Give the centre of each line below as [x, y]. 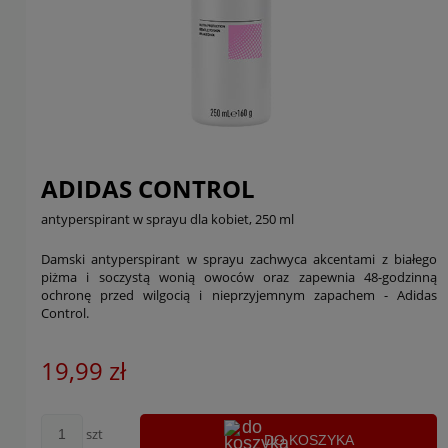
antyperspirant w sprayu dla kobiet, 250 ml [167, 219]
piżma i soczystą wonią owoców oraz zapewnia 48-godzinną [239, 277]
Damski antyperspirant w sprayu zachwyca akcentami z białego [239, 259]
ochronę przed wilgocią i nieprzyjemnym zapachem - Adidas [239, 295]
